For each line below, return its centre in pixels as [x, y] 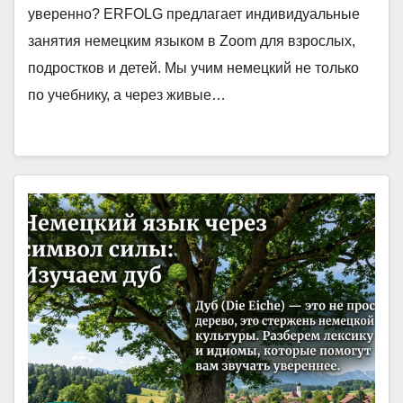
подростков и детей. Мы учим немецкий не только [193, 68]
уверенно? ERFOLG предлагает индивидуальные [194, 14]
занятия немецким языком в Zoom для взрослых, [192, 41]
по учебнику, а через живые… [127, 95]
